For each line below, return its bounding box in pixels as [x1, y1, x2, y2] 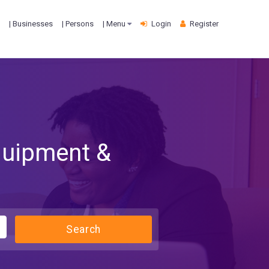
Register [190, 19, 219, 28]
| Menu [103, 19, 127, 28]
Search [66, 223, 101, 236]
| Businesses [9, 19, 53, 28]
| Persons [62, 19, 94, 28]
